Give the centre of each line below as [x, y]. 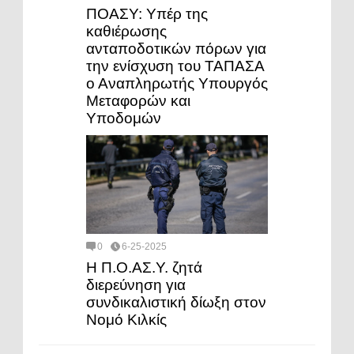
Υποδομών [124, 119]
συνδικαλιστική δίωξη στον [176, 303]
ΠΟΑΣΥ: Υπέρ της [147, 14]
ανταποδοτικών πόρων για [176, 49]
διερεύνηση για [136, 285]
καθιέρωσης [126, 32]
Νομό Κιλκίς [126, 320]
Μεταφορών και [138, 101]
